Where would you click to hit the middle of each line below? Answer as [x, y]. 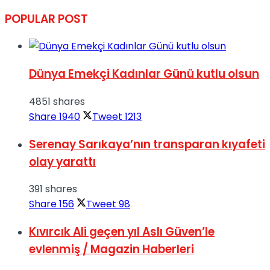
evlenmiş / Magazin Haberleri [111, 250]
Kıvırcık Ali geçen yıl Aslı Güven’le [122, 232]
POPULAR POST [46, 19]
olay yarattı [62, 162]
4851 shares [57, 101]
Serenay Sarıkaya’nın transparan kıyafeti [147, 144]
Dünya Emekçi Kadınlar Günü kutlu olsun [144, 74]
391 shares [53, 189]
